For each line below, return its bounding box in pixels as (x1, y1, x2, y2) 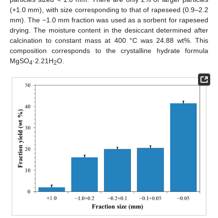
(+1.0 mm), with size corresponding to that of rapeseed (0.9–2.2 (10, 6, 208, 14)
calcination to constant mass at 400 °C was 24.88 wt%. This (10, 36, 208, 45)
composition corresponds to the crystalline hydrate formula (10, 47, 208, 55)
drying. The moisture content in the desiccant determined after (10, 26, 208, 35)
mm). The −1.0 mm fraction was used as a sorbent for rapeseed (10, 16, 208, 24)
